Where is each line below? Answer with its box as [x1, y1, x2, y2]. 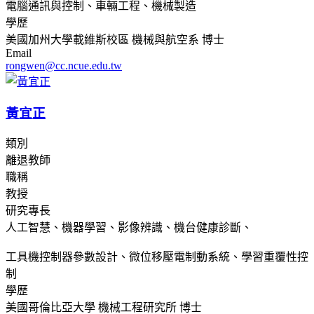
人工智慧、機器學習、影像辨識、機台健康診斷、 [6, 221, 252, 234]
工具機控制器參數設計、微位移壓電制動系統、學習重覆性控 [6, 251, 308, 264]
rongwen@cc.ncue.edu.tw [6, 59, 122, 71]
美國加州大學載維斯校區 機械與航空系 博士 [6, 33, 224, 46]
